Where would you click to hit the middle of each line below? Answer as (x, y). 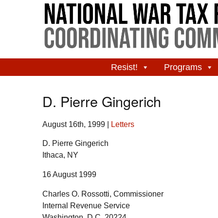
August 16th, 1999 (74, 125)
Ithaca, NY (60, 155)
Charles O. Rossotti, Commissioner (103, 194)
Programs (183, 67)
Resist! (124, 67)
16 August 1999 (69, 174)
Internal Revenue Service (86, 205)
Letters (123, 125)
